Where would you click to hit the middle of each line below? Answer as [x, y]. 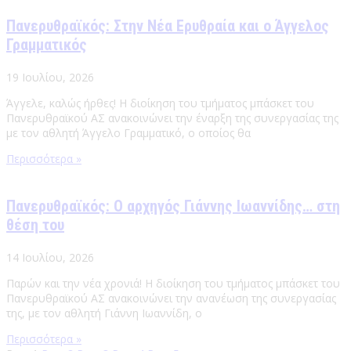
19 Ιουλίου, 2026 [50, 78]
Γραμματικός [47, 45]
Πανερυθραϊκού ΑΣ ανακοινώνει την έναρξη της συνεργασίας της [172, 118]
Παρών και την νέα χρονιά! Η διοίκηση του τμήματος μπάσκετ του [173, 284]
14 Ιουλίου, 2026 [50, 258]
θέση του [35, 225]
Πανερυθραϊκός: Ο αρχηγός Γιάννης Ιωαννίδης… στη [173, 206]
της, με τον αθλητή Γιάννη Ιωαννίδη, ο [104, 313]
